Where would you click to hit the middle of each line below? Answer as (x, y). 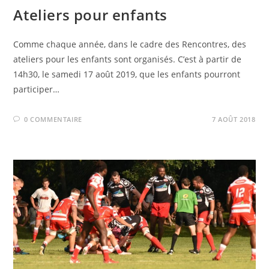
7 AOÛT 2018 (234, 119)
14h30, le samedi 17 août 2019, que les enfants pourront (127, 74)
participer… (37, 89)
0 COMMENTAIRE (53, 119)
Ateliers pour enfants (91, 15)
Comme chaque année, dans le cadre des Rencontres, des (130, 44)
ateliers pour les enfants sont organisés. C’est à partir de (128, 59)
